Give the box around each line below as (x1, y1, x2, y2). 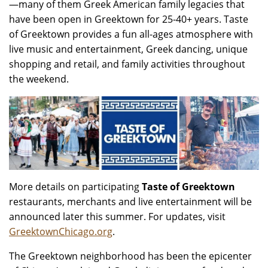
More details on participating (9, 180, 142, 194)
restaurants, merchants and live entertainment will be (9, 195, 252, 209)
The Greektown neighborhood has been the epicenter (9, 249, 252, 263)
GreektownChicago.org (9, 225, 112, 239)
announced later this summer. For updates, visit (9, 210, 226, 224)
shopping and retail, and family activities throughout (9, 57, 245, 71)
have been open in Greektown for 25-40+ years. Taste (9, 13, 248, 26)
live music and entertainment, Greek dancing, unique (9, 42, 248, 56)
